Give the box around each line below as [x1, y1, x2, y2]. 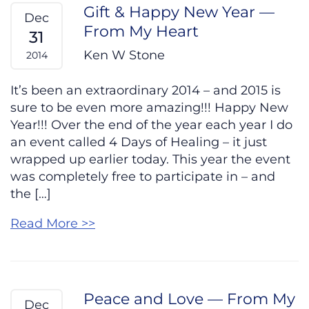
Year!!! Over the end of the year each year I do [10, 117, 292, 133]
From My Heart [83, 21, 199, 41]
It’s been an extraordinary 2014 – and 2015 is [10, 83, 281, 99]
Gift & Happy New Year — [83, 2, 275, 22]
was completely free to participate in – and [10, 169, 275, 185]
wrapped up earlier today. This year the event [10, 152, 290, 168]
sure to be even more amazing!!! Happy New [10, 100, 288, 116]
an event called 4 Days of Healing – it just [10, 134, 267, 150]
